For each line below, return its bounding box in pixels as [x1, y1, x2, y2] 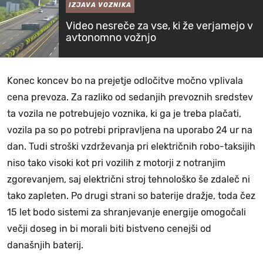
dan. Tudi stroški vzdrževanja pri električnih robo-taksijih [7, 140, 255, 152]
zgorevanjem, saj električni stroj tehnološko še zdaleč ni [7, 173, 250, 185]
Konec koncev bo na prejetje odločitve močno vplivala [7, 75, 243, 86]
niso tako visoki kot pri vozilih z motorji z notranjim [7, 157, 225, 168]
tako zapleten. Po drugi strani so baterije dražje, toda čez [7, 190, 255, 201]
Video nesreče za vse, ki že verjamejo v [66, 19, 253, 32]
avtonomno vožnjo [66, 31, 156, 44]
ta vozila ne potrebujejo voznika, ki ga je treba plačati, [7, 107, 241, 119]
